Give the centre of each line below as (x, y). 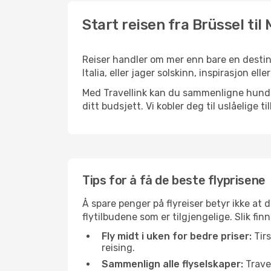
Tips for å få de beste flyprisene (174, 180)
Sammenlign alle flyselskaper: (172, 264)
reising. (118, 248)
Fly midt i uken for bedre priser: (177, 236)
